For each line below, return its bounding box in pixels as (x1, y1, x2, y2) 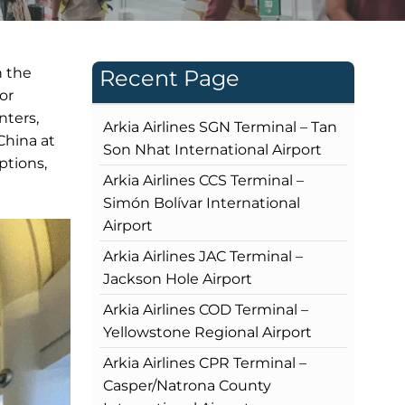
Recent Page (99, 64, 240, 91)
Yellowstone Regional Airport (103, 323, 312, 341)
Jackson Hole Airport (103, 269, 252, 287)
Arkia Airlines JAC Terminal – (103, 247, 303, 265)
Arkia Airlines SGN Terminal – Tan (103, 118, 337, 136)
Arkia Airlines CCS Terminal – (103, 171, 304, 189)
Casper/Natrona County (103, 376, 271, 394)
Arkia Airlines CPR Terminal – (103, 353, 306, 372)
